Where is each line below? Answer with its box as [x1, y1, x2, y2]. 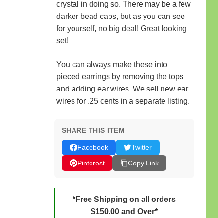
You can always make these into [56, 60, 167, 69]
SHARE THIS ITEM [61, 126, 125, 134]
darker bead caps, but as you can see [56, 12, 185, 20]
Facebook [77, 143, 108, 151]
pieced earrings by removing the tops [56, 72, 183, 81]
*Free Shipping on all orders [73, 195, 176, 203]
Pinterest [77, 159, 105, 167]
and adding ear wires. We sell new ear [56, 84, 188, 93]
